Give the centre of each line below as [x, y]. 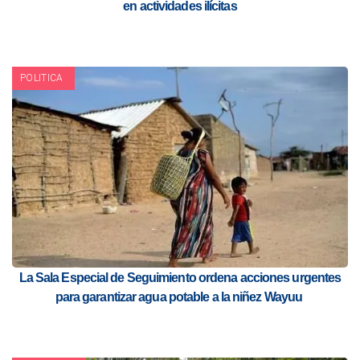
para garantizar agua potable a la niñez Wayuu [180, 297]
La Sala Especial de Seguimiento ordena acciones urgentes [180, 277]
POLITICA [42, 78]
